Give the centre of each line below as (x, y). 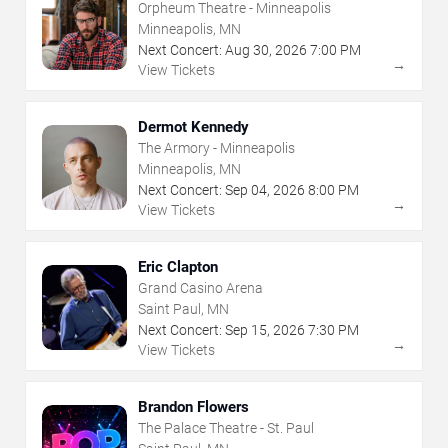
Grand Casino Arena (200, 287)
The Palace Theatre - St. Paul (226, 427)
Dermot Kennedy (193, 126)
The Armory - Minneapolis (216, 147)
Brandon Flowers (193, 406)
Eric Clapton (178, 266)
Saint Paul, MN (183, 308)
